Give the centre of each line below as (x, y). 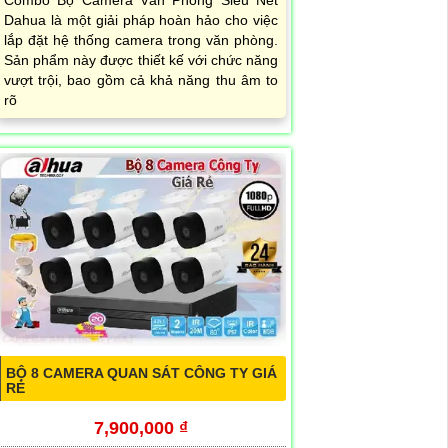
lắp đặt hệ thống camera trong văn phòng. (141, 40)
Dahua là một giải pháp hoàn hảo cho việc (141, 20)
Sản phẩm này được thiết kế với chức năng (141, 60)
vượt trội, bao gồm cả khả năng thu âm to (141, 80)
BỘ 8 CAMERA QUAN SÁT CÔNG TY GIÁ (141, 373)
